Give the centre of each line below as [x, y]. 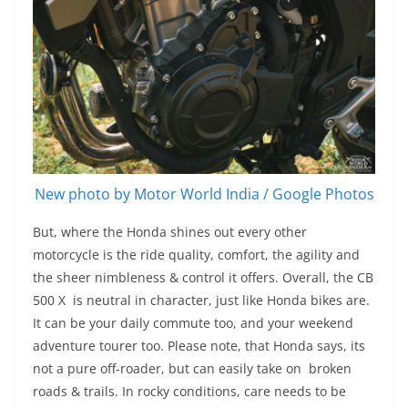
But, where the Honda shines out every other [170, 232]
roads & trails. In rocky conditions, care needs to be [189, 392]
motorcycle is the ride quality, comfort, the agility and [196, 255]
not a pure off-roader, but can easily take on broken [192, 369]
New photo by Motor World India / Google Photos [204, 194]
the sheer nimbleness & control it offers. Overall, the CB [203, 278]
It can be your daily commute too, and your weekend [193, 323]
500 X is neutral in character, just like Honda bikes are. [201, 301]
